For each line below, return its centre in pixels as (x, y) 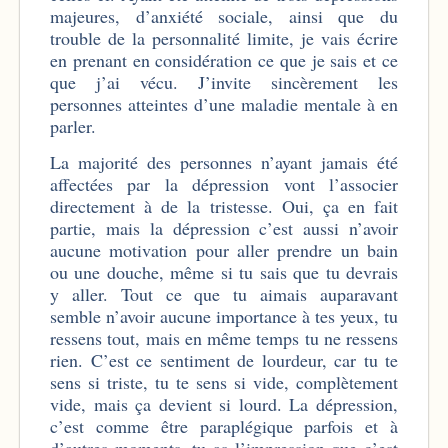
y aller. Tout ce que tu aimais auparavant (224, 293)
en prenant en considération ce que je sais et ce (224, 59)
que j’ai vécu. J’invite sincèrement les (224, 81)
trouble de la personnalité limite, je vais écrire (224, 37)
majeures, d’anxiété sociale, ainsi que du (224, 15)
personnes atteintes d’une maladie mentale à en (224, 103)
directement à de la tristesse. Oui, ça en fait (224, 205)
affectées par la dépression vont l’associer (224, 183)
